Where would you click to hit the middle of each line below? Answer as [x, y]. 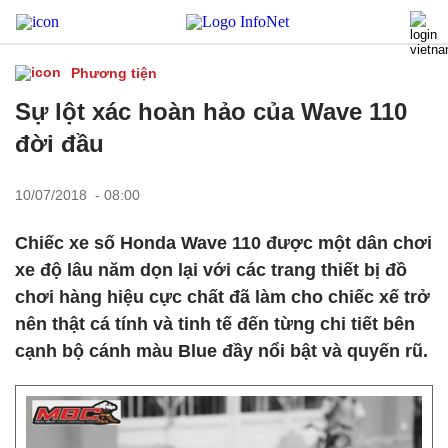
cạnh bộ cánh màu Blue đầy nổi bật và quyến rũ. [221, 351]
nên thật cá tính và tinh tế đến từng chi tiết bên [215, 324]
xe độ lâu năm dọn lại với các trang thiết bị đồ [211, 270]
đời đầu [59, 143]
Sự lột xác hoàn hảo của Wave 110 [211, 111]
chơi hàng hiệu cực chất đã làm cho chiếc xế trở [222, 297]
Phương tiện [114, 73]
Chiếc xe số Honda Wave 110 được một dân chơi [223, 243]
